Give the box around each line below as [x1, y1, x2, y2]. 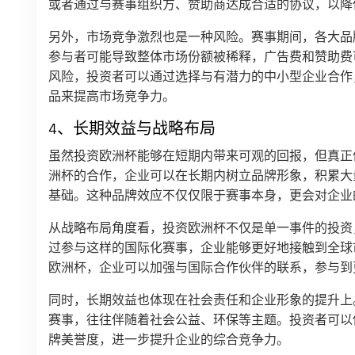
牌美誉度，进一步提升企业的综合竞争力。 [48, 332, 289, 349]
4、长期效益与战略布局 [48, 119, 216, 139]
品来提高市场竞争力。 [48, 89, 175, 105]
